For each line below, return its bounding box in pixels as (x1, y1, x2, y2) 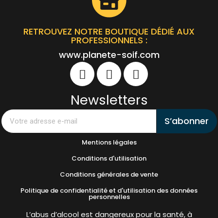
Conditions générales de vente (60, 170, 158, 180)
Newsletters (70, 91, 148, 109)
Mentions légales (81, 138, 137, 147)
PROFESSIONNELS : (71, 34, 147, 47)
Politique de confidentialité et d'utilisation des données (20, 186, 198, 196)
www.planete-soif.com (58, 49, 160, 61)
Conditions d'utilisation (72, 154, 146, 163)
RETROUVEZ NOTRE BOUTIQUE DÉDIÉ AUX (23, 25, 195, 38)
